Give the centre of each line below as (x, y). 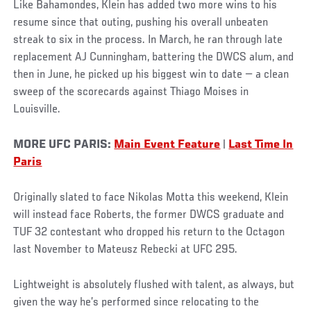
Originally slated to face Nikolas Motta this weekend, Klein (151, 198)
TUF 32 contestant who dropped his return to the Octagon (149, 233)
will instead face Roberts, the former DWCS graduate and (149, 216)
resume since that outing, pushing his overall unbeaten (141, 23)
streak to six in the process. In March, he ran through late (148, 41)
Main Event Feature (167, 145)
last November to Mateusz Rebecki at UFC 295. (126, 250)
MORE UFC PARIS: (64, 145)
